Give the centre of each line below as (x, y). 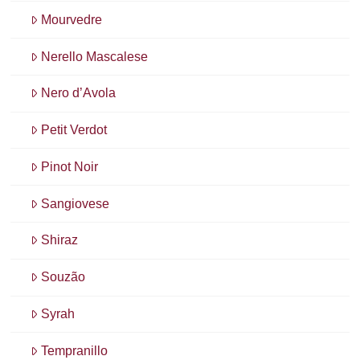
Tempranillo (75, 350)
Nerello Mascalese (95, 56)
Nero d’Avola (79, 93)
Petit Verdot (74, 130)
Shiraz (60, 240)
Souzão (63, 277)
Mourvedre (72, 19)
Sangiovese (76, 203)
